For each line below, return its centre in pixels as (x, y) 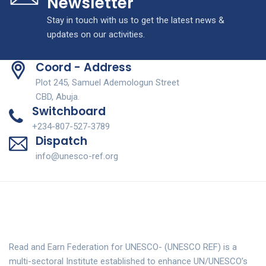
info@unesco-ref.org (77, 156)
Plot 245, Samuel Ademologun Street (107, 83)
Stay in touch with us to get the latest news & (136, 20)
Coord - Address (84, 68)
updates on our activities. (96, 35)
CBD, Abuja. (58, 97)
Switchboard (69, 112)
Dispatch (61, 141)
